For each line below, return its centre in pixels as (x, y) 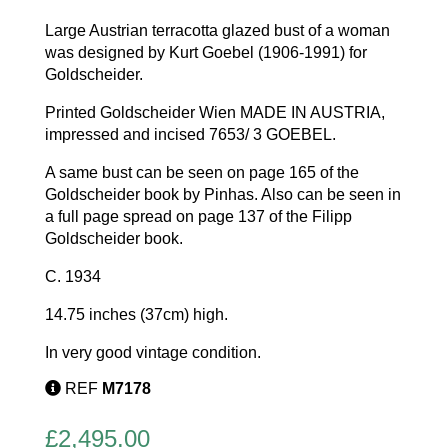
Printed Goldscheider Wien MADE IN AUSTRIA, (214, 113)
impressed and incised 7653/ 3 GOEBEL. (190, 135)
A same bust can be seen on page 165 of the (201, 173)
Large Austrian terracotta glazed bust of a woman (217, 31)
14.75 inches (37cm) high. (136, 315)
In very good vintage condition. (152, 353)
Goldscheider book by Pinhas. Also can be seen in (222, 195)
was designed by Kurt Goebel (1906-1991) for (205, 53)
